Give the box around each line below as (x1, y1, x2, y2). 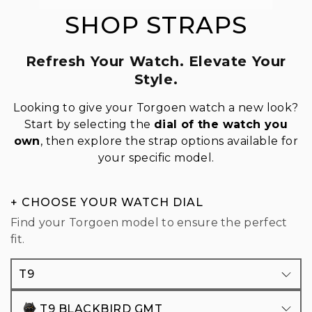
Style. (134, 70, 178, 88)
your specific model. (97, 151, 214, 165)
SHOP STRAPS (65, 10, 247, 40)
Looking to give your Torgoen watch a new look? (13, 101, 299, 115)
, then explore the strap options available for (40, 134, 299, 148)
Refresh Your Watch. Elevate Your (25, 52, 287, 70)
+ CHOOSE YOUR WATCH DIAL (10, 196, 203, 210)
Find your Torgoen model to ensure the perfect (10, 216, 288, 230)
